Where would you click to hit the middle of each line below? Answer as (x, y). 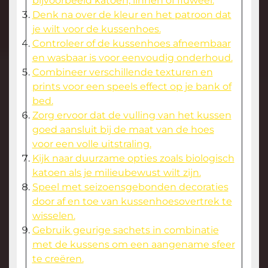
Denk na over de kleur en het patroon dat (132, 15)
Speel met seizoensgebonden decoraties (130, 187)
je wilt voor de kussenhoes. (96, 29)
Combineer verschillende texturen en (122, 72)
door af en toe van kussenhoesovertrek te (132, 202)
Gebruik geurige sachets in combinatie (125, 230)
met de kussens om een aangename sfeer (133, 245)
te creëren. (58, 259)
